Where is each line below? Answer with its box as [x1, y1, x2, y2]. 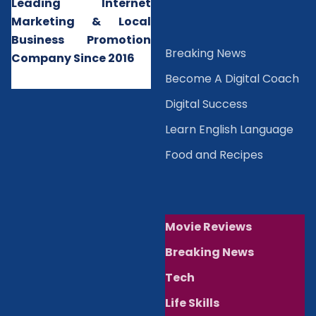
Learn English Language [164, 121, 293, 138]
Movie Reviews [164, 218, 252, 235]
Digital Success [164, 95, 248, 112]
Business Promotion [11, 31, 151, 48]
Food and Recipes [164, 146, 263, 163]
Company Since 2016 [11, 49, 135, 66]
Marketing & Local [11, 13, 151, 30]
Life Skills [164, 294, 219, 311]
